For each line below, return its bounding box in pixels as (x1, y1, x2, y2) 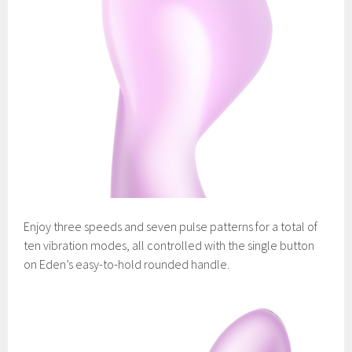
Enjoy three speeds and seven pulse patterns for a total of (24, 218, 318, 235)
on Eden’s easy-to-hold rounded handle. (24, 256, 230, 273)
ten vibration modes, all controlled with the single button (24, 237, 315, 254)
